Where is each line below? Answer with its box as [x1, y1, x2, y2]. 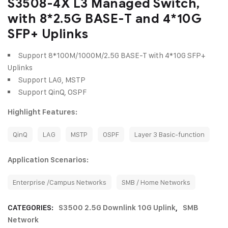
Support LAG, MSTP [18, 75, 85, 85]
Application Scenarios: [8, 155, 89, 165]
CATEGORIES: [8, 203, 55, 213]
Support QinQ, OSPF [18, 87, 87, 97]
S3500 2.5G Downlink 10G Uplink [59, 203, 176, 213]
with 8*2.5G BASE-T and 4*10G [8, 11, 202, 27]
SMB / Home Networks [122, 178, 190, 187]
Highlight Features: [8, 107, 77, 117]
